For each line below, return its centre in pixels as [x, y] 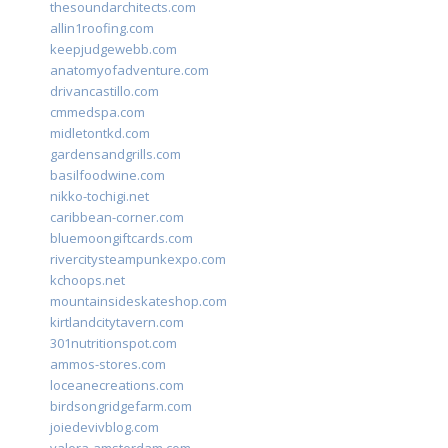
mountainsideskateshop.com [138, 301]
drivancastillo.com [104, 91]
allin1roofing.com [102, 28]
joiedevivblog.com [104, 427]
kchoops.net [87, 280]
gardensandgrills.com [115, 154]
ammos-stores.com [108, 364]
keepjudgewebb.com [113, 49]
